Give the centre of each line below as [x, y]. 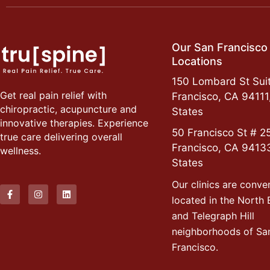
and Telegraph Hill [213, 216]
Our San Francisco [220, 48]
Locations [197, 61]
